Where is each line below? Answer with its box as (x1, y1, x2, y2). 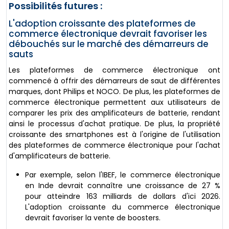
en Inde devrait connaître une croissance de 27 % (25, 180, 220, 191)
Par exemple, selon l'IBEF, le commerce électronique (25, 170, 220, 180)
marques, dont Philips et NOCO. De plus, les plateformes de (9, 86, 220, 97)
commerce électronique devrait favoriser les (9, 28, 207, 40)
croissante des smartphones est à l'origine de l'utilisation (9, 129, 220, 140)
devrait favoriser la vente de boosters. (25, 213, 161, 223)
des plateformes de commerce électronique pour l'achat (9, 140, 220, 151)
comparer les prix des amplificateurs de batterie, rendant (9, 108, 220, 119)
